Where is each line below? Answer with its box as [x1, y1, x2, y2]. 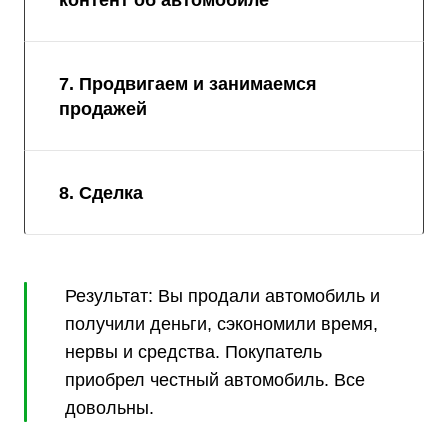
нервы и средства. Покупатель [65, 341, 322, 362]
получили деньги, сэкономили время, [65, 313, 378, 334]
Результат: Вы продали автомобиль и [65, 285, 380, 306]
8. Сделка [59, 182, 143, 203]
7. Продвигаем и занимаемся [59, 73, 317, 94]
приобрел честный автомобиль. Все [65, 369, 365, 390]
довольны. [65, 397, 159, 418]
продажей [59, 98, 147, 119]
